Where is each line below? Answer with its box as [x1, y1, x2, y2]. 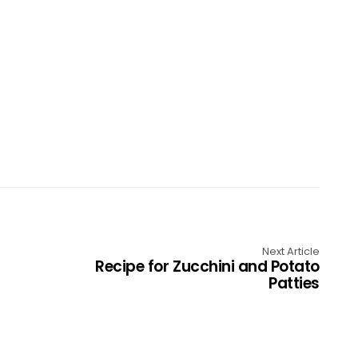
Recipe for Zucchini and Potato [95, 256, 320, 277]
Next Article [262, 244, 320, 259]
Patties [268, 272, 320, 294]
